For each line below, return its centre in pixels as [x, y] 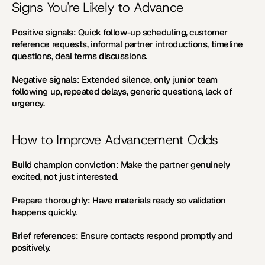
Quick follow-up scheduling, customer [152, 32]
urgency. [28, 103]
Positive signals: [44, 32]
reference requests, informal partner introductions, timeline [127, 44]
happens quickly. [44, 212]
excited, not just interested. [65, 177]
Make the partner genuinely [174, 165]
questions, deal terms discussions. [80, 56]
